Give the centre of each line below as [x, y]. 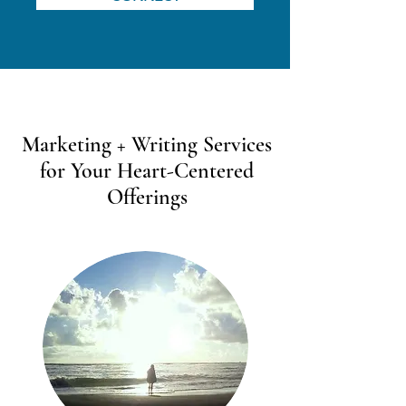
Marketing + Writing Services [147, 145]
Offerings [147, 197]
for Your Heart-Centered [147, 171]
